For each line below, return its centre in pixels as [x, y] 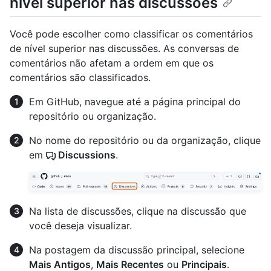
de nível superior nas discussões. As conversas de [124, 49]
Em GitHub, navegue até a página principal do [135, 102]
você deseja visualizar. [80, 225]
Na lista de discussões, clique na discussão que [138, 211]
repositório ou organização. [93, 116]
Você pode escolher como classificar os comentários [131, 34]
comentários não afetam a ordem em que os [112, 63]
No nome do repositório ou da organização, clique [145, 141]
